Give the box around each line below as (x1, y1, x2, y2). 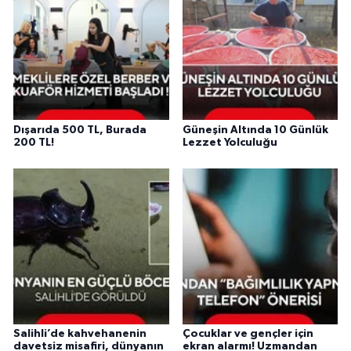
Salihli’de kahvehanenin (13, 327, 147, 339)
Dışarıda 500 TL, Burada (13, 124, 147, 136)
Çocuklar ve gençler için (182, 327, 313, 339)
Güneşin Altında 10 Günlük (182, 124, 328, 136)
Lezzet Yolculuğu (182, 136, 277, 148)
